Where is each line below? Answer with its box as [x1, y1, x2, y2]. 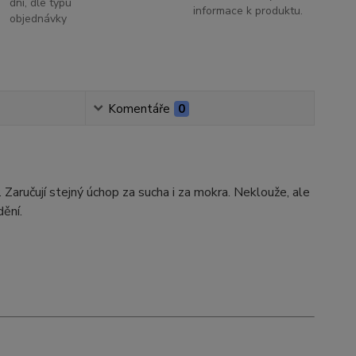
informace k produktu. [192, 2, 303, 18]
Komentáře [107, 100, 170, 117]
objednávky [10, 10, 68, 26]
